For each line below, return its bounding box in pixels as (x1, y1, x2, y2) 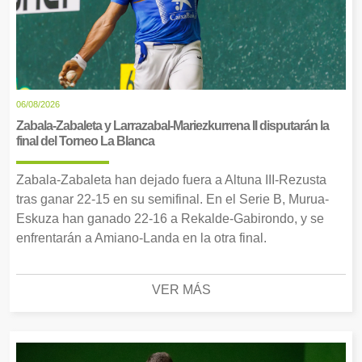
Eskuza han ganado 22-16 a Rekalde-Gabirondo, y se (16, 211, 324, 225)
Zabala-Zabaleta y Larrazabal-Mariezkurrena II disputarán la (16, 118, 329, 133)
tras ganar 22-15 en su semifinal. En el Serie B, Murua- (16, 192, 329, 206)
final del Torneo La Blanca (16, 133, 154, 148)
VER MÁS (151, 282, 211, 297)
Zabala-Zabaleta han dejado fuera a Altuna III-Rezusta (16, 172, 326, 187)
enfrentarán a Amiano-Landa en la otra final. (16, 230, 267, 245)
